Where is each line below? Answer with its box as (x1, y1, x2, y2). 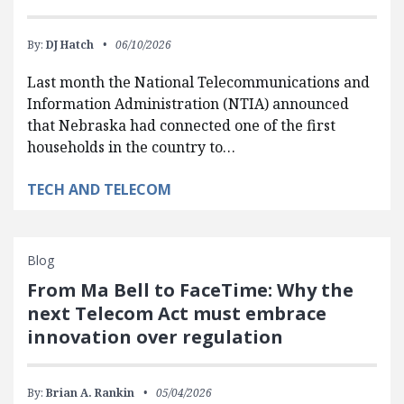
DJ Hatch (46, 36, 94, 52)
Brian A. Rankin (46, 384, 134, 400)
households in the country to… (27, 136, 235, 157)
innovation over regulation (27, 324, 283, 349)
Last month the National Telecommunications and (27, 71, 370, 92)
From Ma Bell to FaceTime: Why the (27, 277, 353, 302)
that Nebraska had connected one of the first (27, 115, 335, 135)
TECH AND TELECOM (27, 179, 171, 199)
